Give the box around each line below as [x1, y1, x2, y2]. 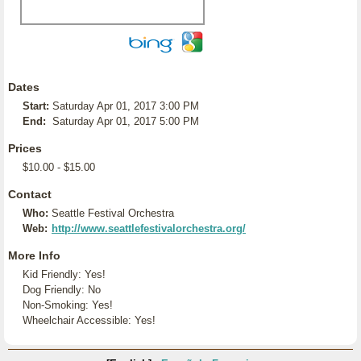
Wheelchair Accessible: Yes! [23, 314, 156, 326]
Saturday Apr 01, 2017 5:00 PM [52, 115, 199, 127]
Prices [8, 142, 42, 155]
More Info [8, 249, 60, 262]
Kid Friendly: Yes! [23, 268, 106, 280]
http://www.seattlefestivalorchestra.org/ [52, 222, 246, 234]
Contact [8, 188, 52, 201]
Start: [23, 100, 49, 112]
